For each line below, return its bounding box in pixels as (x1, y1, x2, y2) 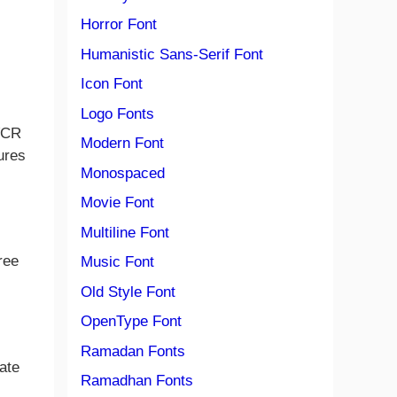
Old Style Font (81, 283, 175, 300)
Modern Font (81, 135, 164, 152)
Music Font (81, 253, 154, 270)
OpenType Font (81, 313, 182, 330)
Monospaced (81, 164, 165, 182)
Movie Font (81, 194, 154, 211)
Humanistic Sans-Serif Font (81, 45, 263, 63)
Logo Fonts (81, 105, 154, 122)
